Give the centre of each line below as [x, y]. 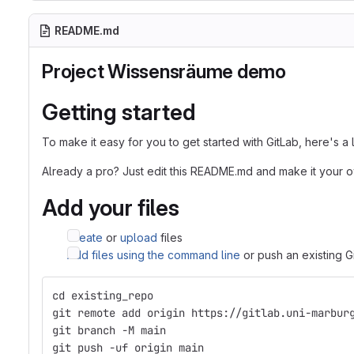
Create [85, 237]
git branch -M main [109, 330]
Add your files [111, 208]
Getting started [119, 112]
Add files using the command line [154, 255]
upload [139, 237]
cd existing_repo [103, 296]
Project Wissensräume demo [164, 72]
